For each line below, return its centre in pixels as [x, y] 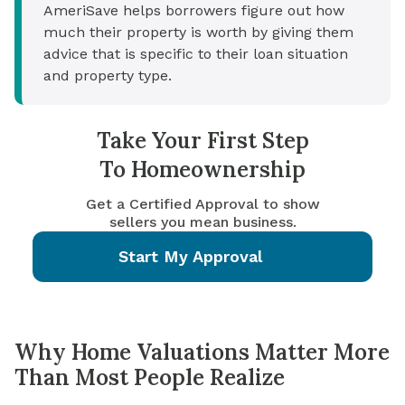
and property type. [108, 76]
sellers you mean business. [202, 222]
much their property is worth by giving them [198, 33]
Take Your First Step [202, 141]
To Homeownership [202, 170]
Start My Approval [190, 257]
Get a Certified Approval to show [202, 204]
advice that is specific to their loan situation [196, 54]
